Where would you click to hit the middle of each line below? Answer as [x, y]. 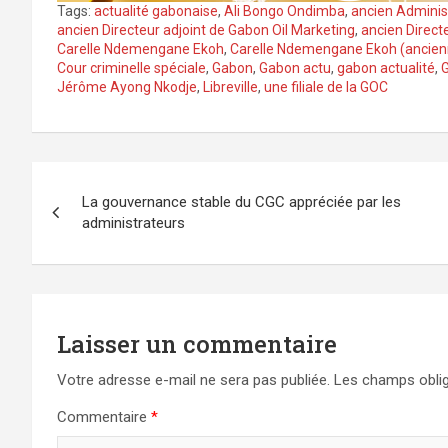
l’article [89, 264]
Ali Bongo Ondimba [284, 11]
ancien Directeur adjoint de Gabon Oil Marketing [206, 30]
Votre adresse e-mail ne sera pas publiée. [193, 380]
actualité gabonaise [156, 11]
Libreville [230, 87]
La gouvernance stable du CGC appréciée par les [241, 202]
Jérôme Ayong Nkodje [127, 87]
